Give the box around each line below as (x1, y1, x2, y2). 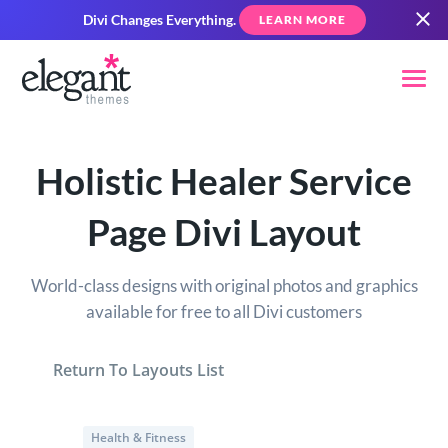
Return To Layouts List (52, 359, 224, 382)
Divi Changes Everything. (82, 12, 236, 28)
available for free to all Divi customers (86, 301, 362, 322)
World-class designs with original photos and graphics (30, 275, 418, 296)
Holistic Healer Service (36, 159, 412, 204)
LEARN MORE (258, 12, 346, 27)
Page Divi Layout (87, 210, 361, 255)
